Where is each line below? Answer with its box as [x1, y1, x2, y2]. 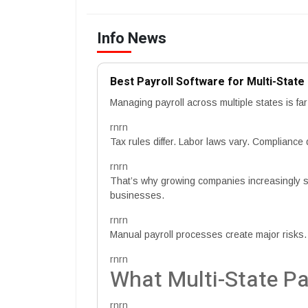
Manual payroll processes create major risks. [110, 228, 307, 240]
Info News [97, 27, 166, 49]
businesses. [110, 189, 164, 201]
